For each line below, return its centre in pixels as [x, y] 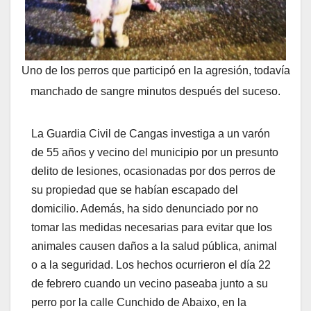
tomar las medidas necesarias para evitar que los [152, 228]
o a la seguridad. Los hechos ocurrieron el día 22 [151, 265]
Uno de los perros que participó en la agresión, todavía [155, 70]
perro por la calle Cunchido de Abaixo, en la [139, 303]
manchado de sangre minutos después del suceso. [155, 91]
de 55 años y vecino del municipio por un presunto [155, 153]
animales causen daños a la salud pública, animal [154, 246]
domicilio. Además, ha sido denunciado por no [145, 209]
